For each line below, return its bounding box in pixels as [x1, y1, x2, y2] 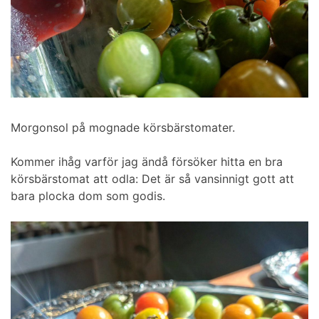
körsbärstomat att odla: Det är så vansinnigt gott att [11, 171, 294, 186]
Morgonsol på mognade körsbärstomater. [11, 120, 235, 135]
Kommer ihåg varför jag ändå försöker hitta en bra [11, 154, 283, 169]
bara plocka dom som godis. [11, 188, 165, 203]
